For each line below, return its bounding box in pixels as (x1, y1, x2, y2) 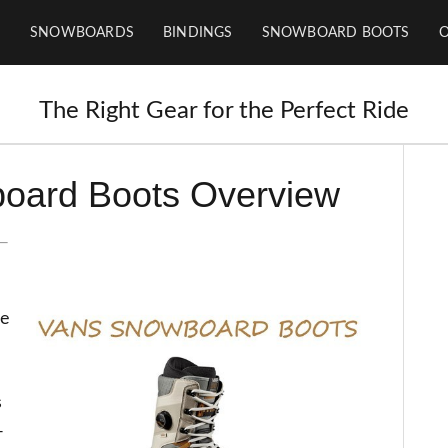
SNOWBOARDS (30, 26, 134, 40)
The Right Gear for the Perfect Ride (39, 99, 409, 123)
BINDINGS (163, 26, 233, 40)
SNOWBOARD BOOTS (261, 26, 410, 40)
